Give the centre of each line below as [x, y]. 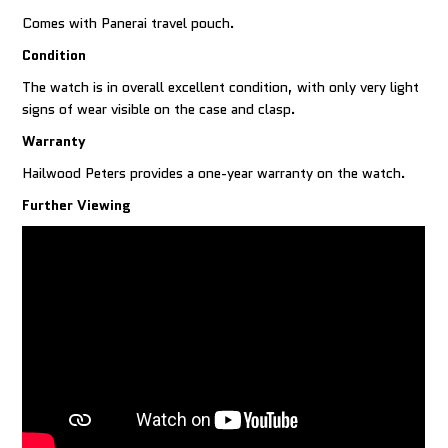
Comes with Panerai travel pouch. [129, 23]
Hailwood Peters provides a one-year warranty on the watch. [214, 173]
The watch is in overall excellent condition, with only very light [221, 87]
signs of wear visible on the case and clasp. [159, 109]
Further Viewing [77, 205]
